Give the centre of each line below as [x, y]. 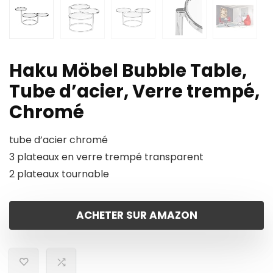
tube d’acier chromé [58, 140]
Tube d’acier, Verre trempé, [134, 92]
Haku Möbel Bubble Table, [128, 71]
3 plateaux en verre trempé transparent [106, 157]
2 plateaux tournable [59, 174]
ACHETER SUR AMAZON [136, 215]
